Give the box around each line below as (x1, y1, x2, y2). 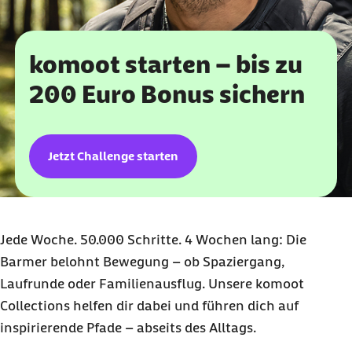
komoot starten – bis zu (29, 50, 303, 79)
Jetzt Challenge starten (48, 148, 179, 164)
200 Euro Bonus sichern (29, 80, 306, 109)
